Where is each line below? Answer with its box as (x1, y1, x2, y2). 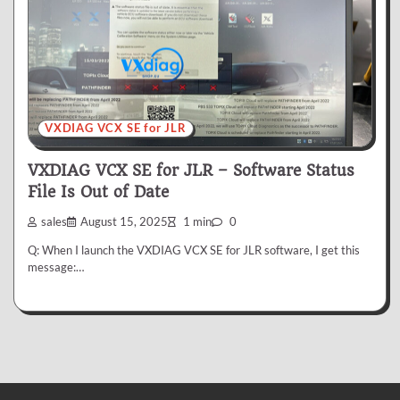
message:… (28, 260, 84, 275)
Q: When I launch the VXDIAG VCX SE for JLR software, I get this (28, 243, 360, 258)
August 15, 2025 (80, 215, 168, 229)
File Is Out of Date (28, 182, 169, 201)
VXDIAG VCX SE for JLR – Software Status (28, 161, 354, 179)
